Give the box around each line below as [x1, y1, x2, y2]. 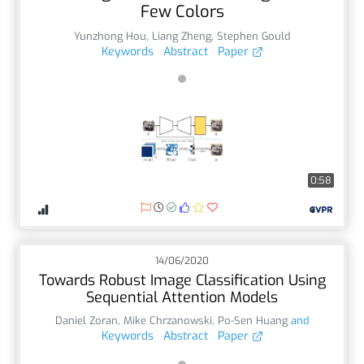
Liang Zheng [152, 28, 211, 43]
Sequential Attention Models [86, 287, 278, 307]
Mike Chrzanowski [123, 313, 212, 327]
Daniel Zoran [55, 313, 118, 327]
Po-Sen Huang [218, 313, 288, 327]
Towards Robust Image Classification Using [38, 270, 326, 290]
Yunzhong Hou [74, 28, 146, 43]
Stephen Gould [217, 28, 290, 43]
